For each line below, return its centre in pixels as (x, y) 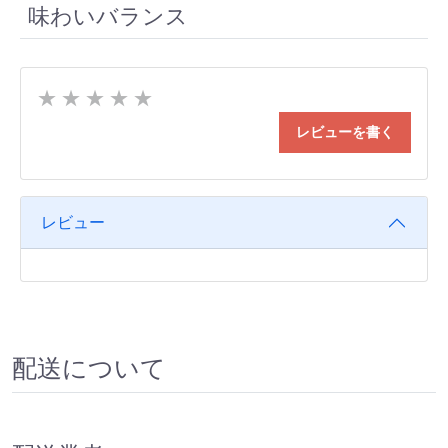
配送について (89, 369)
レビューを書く (345, 132)
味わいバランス (108, 17)
